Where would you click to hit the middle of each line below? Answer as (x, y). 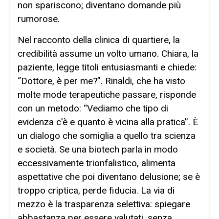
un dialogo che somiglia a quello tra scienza (107, 135)
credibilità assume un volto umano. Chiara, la (108, 53)
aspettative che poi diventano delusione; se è (109, 176)
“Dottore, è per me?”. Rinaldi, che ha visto (101, 81)
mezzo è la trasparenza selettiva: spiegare (104, 204)
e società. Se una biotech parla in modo (98, 149)
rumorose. (39, 19)
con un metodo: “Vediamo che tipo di (93, 108)
